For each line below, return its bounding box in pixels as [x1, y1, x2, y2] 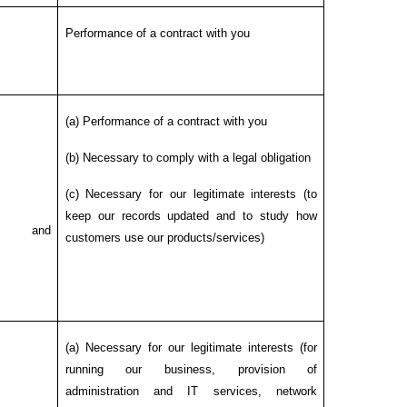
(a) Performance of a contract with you [65, 114, 267, 128]
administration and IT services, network [65, 383, 318, 398]
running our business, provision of [65, 362, 318, 376]
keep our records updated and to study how [65, 208, 318, 223]
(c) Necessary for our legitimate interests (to [65, 186, 318, 201]
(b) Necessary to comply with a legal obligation [65, 150, 311, 164]
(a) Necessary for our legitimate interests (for [65, 340, 318, 354]
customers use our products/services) [65, 230, 264, 244]
